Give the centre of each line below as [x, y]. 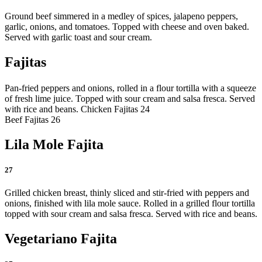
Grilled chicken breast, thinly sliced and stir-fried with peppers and [127, 193]
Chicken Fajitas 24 [115, 109]
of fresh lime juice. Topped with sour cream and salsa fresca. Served [130, 98]
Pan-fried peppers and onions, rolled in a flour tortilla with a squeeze [130, 88]
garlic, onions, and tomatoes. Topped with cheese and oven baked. [127, 26]
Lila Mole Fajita [54, 144]
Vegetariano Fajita [61, 239]
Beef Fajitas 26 [32, 119]
